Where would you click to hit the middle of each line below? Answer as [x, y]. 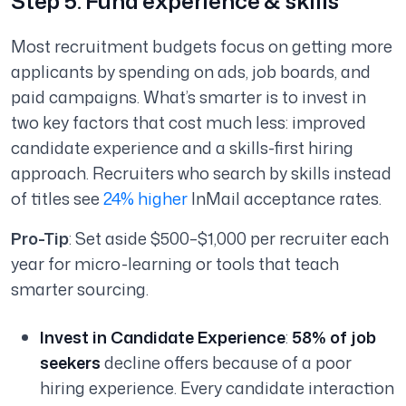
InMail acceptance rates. [286, 199]
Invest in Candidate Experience [163, 338]
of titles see [57, 199]
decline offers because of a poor [226, 363]
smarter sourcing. [80, 290]
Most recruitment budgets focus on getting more [202, 47]
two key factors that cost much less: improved [188, 123]
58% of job [334, 338]
